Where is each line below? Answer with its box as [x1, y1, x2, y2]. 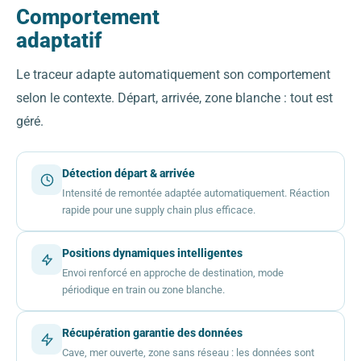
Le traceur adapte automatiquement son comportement [16, 68, 330, 83]
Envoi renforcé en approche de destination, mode [62, 267, 284, 280]
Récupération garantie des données [62, 326, 243, 340]
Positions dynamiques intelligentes [62, 247, 243, 260]
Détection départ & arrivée [62, 167, 195, 180]
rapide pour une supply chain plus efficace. [62, 204, 255, 217]
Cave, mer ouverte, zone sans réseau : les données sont [62, 346, 314, 359]
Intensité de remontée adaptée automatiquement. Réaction [62, 187, 330, 200]
